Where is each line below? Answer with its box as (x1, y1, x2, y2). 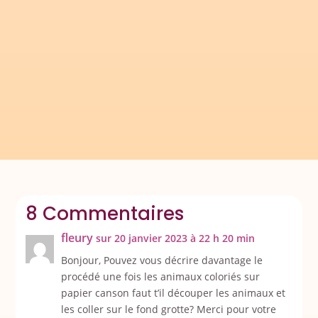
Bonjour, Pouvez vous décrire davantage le (60, 253, 263, 268)
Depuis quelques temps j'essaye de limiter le (45, 36, 259, 50)
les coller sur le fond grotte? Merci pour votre (60, 302, 276, 317)
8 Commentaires (25, 201, 184, 227)
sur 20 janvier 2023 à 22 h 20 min (95, 231, 255, 246)
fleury (60, 230, 93, 246)
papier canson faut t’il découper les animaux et (60, 286, 285, 300)
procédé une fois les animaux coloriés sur (60, 270, 260, 284)
